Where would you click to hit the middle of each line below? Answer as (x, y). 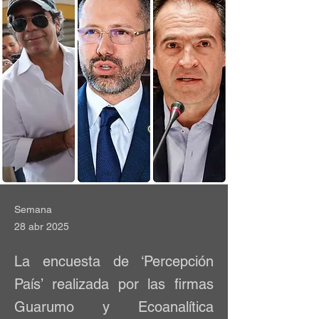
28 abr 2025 (42, 226)
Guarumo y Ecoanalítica (114, 307)
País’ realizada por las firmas (114, 284)
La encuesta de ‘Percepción (114, 261)
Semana (33, 209)
